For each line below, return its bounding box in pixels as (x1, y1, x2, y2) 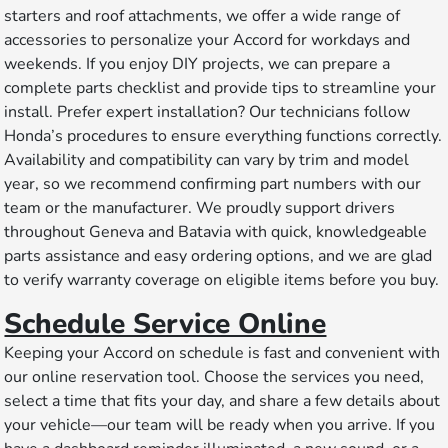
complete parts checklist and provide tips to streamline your (4, 77, 437, 100)
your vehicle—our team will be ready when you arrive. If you (4, 414, 436, 437)
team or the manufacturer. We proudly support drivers (4, 197, 396, 220)
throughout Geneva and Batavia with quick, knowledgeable (4, 221, 428, 244)
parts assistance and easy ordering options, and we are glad (4, 245, 433, 268)
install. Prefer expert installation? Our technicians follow (4, 101, 411, 124)
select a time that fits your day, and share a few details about (4, 390, 441, 413)
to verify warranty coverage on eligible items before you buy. (4, 269, 440, 292)
